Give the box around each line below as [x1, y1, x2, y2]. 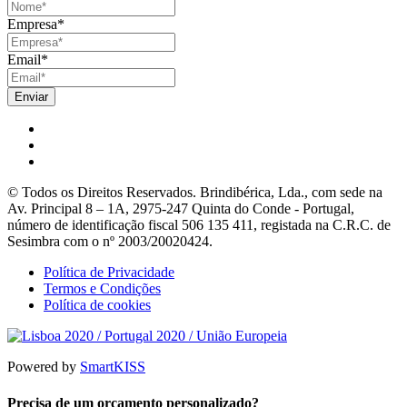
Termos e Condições [44, 281, 161, 297]
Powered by [7, 359, 80, 375]
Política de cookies [44, 297, 151, 313]
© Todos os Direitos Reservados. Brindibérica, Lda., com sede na [7, 184, 382, 201]
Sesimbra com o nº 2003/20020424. [7, 233, 213, 250]
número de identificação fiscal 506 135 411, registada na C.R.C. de [7, 217, 391, 233]
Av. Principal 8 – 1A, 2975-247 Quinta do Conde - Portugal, [7, 201, 354, 217]
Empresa [7, 16, 57, 33]
